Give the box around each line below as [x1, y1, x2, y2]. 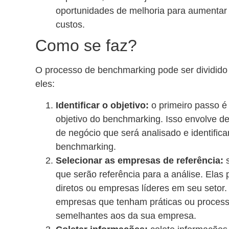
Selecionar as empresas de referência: [56, 155, 223, 166]
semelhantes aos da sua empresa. [56, 210, 196, 221]
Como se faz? [35, 36, 137, 55]
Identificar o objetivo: [56, 100, 149, 110]
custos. [56, 19, 85, 30]
